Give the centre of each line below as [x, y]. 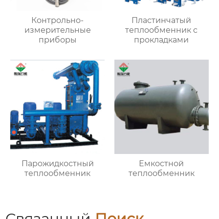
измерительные [57, 30]
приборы [57, 40]
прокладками [162, 40]
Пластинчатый [162, 21]
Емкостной [162, 163]
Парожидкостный [57, 163]
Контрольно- [58, 21]
